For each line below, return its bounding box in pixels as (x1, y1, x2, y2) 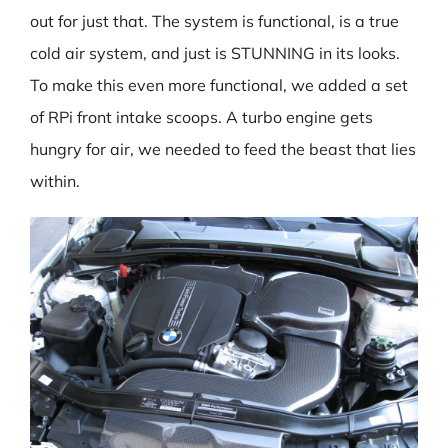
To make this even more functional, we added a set (30, 75, 408, 95)
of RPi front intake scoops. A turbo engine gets (30, 107, 373, 127)
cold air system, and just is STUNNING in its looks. (30, 43, 400, 63)
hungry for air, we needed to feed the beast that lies (30, 139, 416, 159)
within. (30, 171, 80, 191)
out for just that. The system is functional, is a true (30, 11, 399, 31)
